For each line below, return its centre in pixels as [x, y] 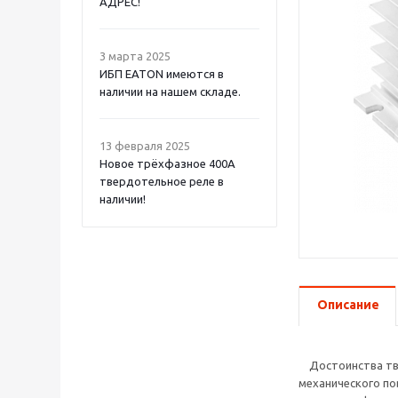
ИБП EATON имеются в [162, 74]
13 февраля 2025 [145, 146]
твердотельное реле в [162, 181]
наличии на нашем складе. [170, 92]
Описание [348, 305]
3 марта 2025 [135, 56]
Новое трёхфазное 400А [167, 163]
